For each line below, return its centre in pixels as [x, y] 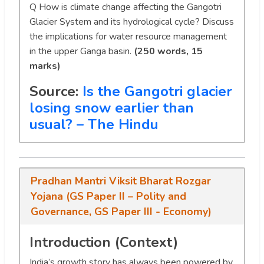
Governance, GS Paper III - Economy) [121, 212]
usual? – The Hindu [94, 124]
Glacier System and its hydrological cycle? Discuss [132, 22]
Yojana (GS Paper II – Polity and [108, 197]
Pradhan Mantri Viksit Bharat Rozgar [121, 181]
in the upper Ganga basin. [82, 51]
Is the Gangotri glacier [157, 91]
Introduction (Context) [104, 242]
